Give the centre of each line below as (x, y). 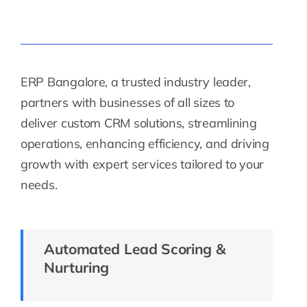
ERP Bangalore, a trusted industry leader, (135, 82)
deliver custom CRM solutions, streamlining (138, 123)
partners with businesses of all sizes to (127, 102)
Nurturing (76, 267)
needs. (39, 184)
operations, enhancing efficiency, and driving (145, 143)
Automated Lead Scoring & (134, 248)
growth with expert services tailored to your (142, 164)
